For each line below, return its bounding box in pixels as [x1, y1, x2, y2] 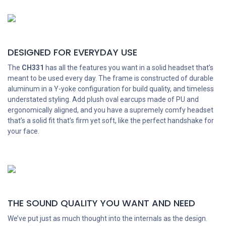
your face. [8, 127, 39, 136]
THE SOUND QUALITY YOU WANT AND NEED [8, 197, 195, 210]
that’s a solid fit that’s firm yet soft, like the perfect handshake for [8, 117, 214, 125]
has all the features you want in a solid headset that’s [44, 64, 213, 72]
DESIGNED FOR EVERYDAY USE [8, 46, 137, 59]
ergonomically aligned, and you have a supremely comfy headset [8, 106, 213, 115]
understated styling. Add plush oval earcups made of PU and [8, 95, 199, 104]
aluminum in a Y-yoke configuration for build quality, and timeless [8, 85, 214, 93]
